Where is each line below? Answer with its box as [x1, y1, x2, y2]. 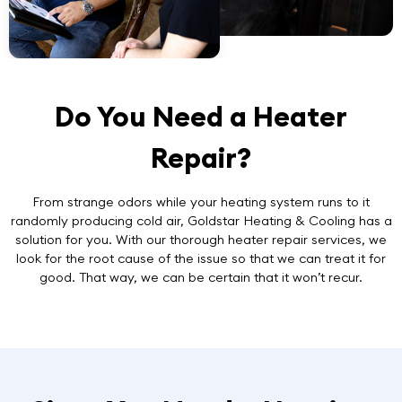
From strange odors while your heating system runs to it [32, 193, 370, 210]
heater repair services [228, 231, 362, 248]
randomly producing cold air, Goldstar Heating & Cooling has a [10, 212, 392, 229]
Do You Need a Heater [55, 98, 347, 134]
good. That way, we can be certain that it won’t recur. [39, 268, 363, 285]
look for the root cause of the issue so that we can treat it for [16, 249, 386, 267]
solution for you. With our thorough [15, 231, 228, 248]
